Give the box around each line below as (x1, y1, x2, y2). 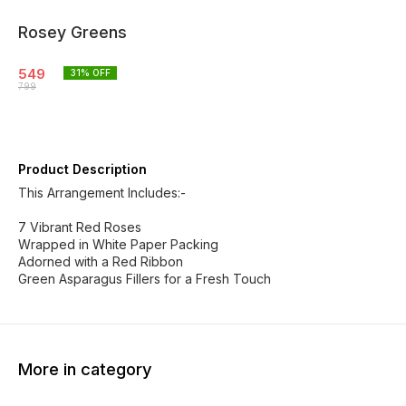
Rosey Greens (18, 23, 127, 42)
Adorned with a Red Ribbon (18, 254, 183, 269)
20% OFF (7, 391, 53, 404)
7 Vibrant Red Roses (18, 219, 141, 235)
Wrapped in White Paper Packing (18, 237, 218, 252)
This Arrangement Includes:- (18, 185, 186, 200)
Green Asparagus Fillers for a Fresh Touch (18, 271, 271, 286)
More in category (18, 358, 152, 380)
